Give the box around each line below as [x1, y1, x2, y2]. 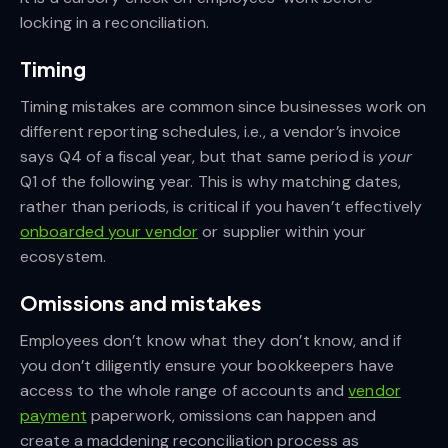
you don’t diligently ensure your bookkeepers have [20, 354, 394, 376]
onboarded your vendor [20, 220, 199, 242]
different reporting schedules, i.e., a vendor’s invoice [20, 120, 402, 142]
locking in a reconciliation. [20, 11, 209, 33]
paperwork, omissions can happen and [86, 404, 377, 426]
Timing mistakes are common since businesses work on [20, 95, 427, 117]
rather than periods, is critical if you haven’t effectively [20, 195, 422, 217]
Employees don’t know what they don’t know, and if [20, 329, 401, 351]
